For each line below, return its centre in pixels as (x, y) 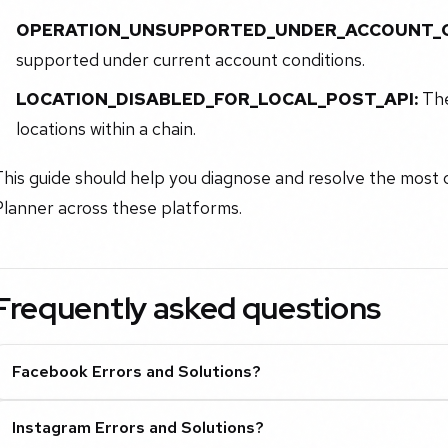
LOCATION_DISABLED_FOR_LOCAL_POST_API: (216, 98)
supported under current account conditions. (190, 60)
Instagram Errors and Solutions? (138, 427)
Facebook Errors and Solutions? (137, 371)
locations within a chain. (105, 128)
